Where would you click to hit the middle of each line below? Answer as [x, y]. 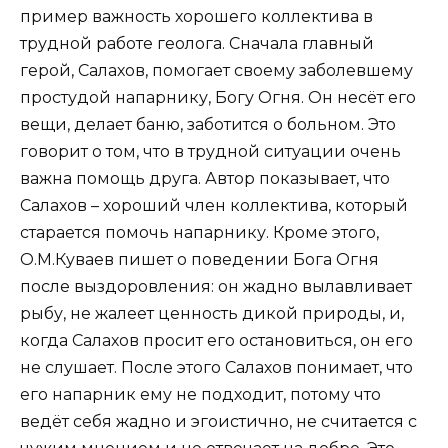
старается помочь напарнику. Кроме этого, [199, 232]
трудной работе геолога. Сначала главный [197, 43]
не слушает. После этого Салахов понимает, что [216, 367]
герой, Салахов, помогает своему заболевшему [216, 70]
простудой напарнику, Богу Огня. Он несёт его [218, 97]
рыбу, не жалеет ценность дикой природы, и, [212, 313]
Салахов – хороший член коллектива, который [214, 205]
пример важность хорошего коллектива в [196, 16]
